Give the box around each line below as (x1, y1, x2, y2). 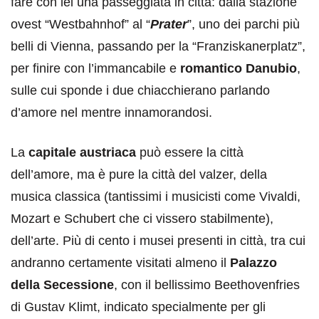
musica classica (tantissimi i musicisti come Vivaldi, (11, 189, 300, 204)
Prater (150, 17, 187, 32)
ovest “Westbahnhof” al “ (11, 17, 150, 32)
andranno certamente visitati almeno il (11, 256, 230, 271)
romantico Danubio (180, 61, 297, 76)
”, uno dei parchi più (187, 17, 300, 32)
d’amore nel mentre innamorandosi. (11, 105, 212, 120)
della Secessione (11, 278, 114, 293)
